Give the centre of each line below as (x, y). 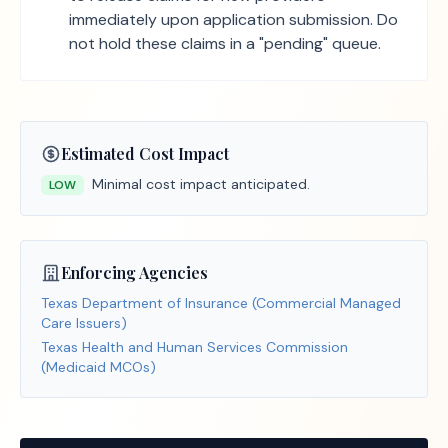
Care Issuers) (84, 323)
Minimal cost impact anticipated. (201, 184)
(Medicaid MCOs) (98, 367)
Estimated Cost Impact (145, 153)
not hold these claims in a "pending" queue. (225, 43)
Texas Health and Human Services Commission (194, 347)
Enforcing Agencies (134, 272)
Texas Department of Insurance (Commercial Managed (221, 303)
